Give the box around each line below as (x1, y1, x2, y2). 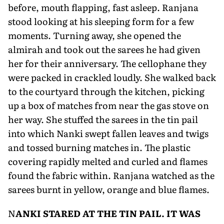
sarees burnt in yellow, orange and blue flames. (8, 182, 209, 196)
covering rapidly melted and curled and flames (8, 154, 207, 168)
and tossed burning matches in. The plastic (8, 140, 190, 154)
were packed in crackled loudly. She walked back (8, 70, 216, 84)
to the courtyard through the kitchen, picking (8, 84, 204, 98)
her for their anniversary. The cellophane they (8, 56, 206, 70)
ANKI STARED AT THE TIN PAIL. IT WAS (15, 206, 200, 220)
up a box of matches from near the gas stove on (8, 98, 209, 112)
